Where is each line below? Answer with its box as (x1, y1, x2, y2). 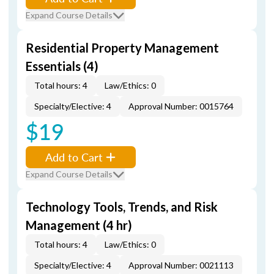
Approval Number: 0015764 (128, 101, 234, 111)
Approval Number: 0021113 (128, 260, 234, 270)
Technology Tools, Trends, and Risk (26, 199, 218, 214)
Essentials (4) (26, 59, 98, 73)
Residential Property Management (26, 40, 219, 55)
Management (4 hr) (26, 218, 132, 232)
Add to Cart (45, 149, 103, 165)
